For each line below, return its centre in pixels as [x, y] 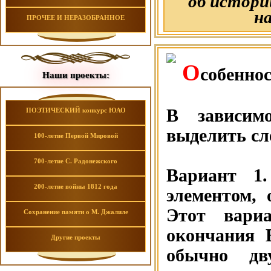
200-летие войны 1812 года [76, 186]
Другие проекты [76, 237]
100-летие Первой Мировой [76, 135]
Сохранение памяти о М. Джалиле [76, 212]
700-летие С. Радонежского [76, 161]
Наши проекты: [76, 75]
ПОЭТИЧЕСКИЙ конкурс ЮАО [76, 110]
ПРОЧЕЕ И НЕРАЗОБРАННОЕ [76, 18]
